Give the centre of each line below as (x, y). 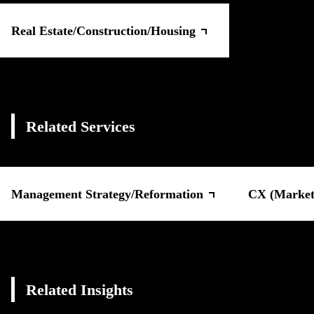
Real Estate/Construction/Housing (103, 30)
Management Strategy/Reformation (107, 194)
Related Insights (80, 289)
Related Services (81, 126)
